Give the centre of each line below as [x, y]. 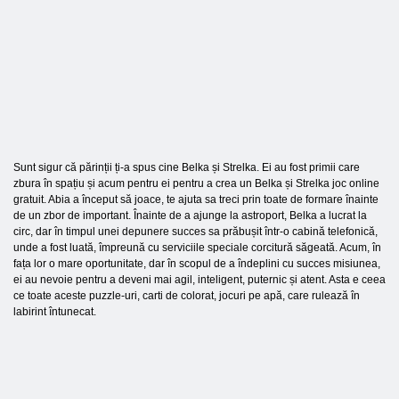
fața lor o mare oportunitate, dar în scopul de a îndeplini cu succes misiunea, [197, 264]
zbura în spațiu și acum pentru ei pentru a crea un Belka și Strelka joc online [196, 183]
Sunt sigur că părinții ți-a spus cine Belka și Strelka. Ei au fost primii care [187, 167]
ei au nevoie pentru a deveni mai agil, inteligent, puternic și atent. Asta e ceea [199, 280]
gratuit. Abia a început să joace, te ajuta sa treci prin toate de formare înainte [196, 199]
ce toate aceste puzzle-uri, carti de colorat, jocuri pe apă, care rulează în [187, 296]
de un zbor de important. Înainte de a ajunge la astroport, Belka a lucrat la [190, 216]
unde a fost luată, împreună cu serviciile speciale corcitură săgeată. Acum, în [197, 248]
